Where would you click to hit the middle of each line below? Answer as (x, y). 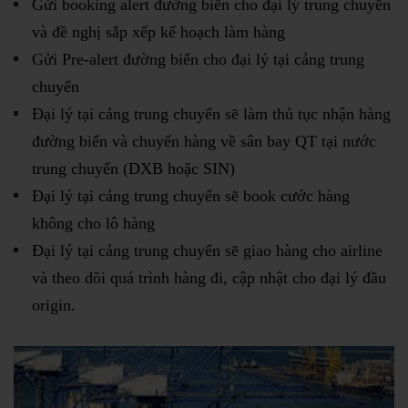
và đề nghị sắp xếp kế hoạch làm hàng (158, 31)
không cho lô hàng (93, 223)
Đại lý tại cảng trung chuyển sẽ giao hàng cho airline (207, 250)
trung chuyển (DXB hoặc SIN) (133, 168)
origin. (54, 305)
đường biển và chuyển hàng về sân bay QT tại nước (204, 141)
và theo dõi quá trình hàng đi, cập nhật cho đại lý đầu (209, 277)
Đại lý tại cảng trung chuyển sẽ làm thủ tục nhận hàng (211, 113)
